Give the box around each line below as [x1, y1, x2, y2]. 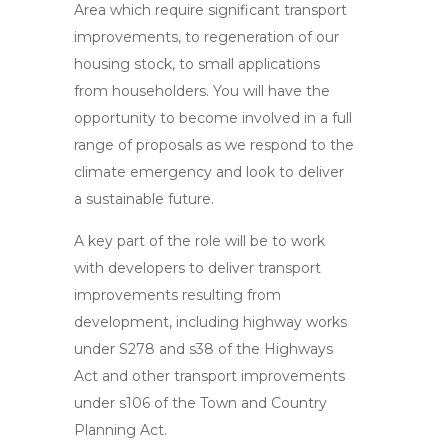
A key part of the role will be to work [74, 232, 325, 250]
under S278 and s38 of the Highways [74, 340, 333, 358]
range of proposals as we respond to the [74, 136, 354, 154]
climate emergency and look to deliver [74, 163, 344, 181]
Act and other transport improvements [74, 367, 345, 385]
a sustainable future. [74, 190, 214, 208]
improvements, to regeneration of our [74, 28, 339, 46]
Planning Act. [74, 421, 167, 439]
